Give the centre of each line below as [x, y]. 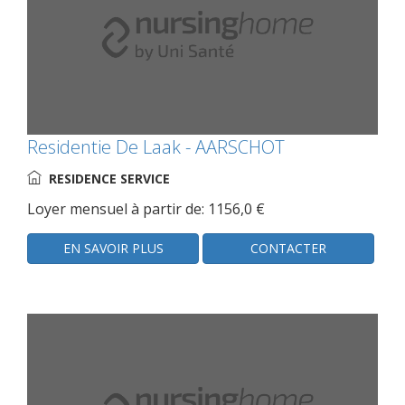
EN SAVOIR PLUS [113, 248]
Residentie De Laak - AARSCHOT [156, 146]
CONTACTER [289, 248]
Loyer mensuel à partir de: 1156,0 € [146, 208]
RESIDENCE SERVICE [109, 178]
